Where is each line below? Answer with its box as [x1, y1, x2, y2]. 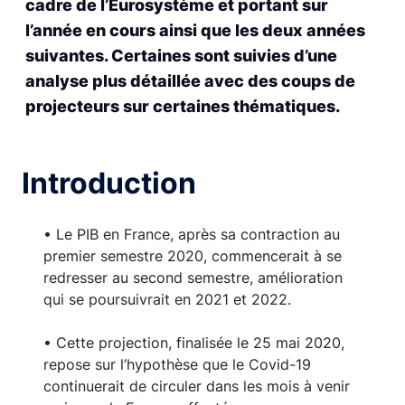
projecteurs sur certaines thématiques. [25, 97, 340, 117]
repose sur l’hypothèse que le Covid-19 [43, 355, 311, 374]
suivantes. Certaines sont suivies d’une [25, 46, 337, 66]
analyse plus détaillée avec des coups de [25, 71, 355, 91]
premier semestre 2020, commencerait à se [43, 247, 342, 266]
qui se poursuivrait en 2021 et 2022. [43, 290, 291, 309]
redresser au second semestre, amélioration [43, 268, 343, 287]
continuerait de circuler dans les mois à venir [43, 377, 350, 396]
